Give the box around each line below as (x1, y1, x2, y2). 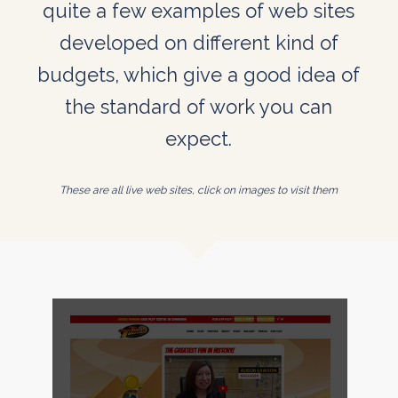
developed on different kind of (59, 30, 338, 54)
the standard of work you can (65, 94, 333, 118)
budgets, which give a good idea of (37, 62, 361, 86)
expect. (165, 126, 233, 150)
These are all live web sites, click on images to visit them (60, 184, 338, 197)
